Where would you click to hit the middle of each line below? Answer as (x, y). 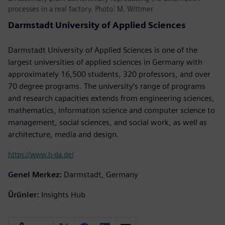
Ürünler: (24, 194)
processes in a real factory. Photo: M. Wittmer (81, 9)
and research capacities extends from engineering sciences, (111, 98)
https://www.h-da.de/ (41, 154)
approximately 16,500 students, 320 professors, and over (109, 74)
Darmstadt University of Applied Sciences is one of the (103, 50)
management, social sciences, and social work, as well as (107, 122)
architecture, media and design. (64, 134)
